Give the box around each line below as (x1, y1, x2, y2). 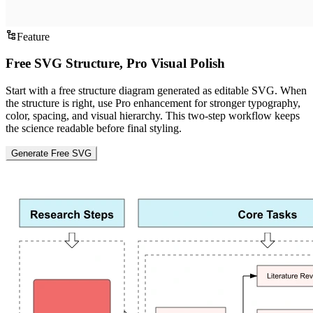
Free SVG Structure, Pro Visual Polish (6, 56, 225, 71)
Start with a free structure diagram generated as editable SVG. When (6, 85, 307, 97)
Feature (17, 30, 50, 43)
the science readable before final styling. (6, 122, 182, 135)
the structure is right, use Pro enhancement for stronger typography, (6, 97, 300, 110)
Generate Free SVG (11, 148, 92, 159)
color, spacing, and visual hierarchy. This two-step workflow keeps (6, 110, 300, 122)
